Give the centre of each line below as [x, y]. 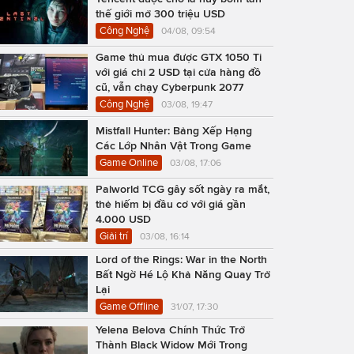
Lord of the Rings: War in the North [181, 260]
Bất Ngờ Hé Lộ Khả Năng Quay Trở [183, 275]
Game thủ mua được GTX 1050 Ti [179, 57]
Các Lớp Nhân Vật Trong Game [173, 146]
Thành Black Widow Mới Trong [171, 345]
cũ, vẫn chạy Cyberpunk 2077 [169, 87]
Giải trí [114, 236]
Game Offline [129, 307]
